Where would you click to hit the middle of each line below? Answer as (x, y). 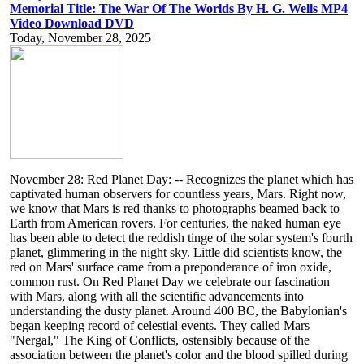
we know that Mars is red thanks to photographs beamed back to (175, 209)
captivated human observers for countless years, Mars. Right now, (178, 194)
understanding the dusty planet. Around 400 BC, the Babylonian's (178, 311)
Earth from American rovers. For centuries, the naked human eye (175, 223)
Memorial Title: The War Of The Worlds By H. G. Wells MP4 (179, 9)
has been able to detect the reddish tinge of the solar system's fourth (181, 238)
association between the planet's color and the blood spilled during (179, 355)
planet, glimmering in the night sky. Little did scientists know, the (176, 253)
